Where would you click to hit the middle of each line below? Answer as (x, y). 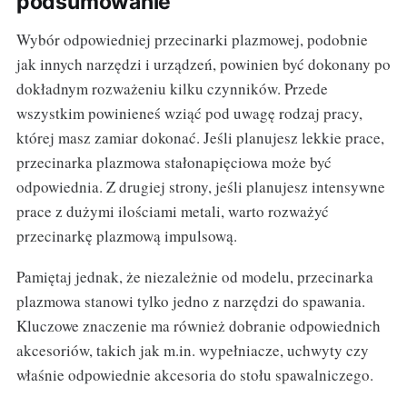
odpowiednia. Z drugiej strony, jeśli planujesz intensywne (200, 187)
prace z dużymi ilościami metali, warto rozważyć (172, 212)
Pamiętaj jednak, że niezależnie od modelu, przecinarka (194, 277)
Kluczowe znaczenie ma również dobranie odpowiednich (198, 326)
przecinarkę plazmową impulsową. (126, 236)
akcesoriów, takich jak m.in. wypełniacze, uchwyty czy (192, 351)
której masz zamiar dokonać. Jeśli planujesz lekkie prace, (200, 138)
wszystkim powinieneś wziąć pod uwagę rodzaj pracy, (189, 114)
